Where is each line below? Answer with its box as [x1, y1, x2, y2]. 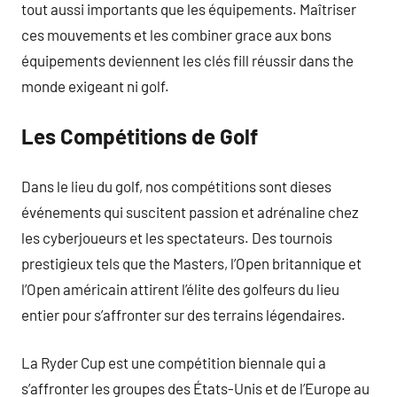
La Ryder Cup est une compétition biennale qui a [21, 354, 326, 371]
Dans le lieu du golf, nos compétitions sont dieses [21, 176, 331, 195]
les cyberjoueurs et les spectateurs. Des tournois [21, 228, 332, 246]
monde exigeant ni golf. [21, 76, 169, 95]
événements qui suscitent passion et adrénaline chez [21, 202, 359, 221]
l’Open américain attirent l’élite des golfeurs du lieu [21, 279, 339, 298]
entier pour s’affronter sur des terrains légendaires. [21, 305, 346, 323]
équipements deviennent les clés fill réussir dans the [21, 51, 354, 69]
